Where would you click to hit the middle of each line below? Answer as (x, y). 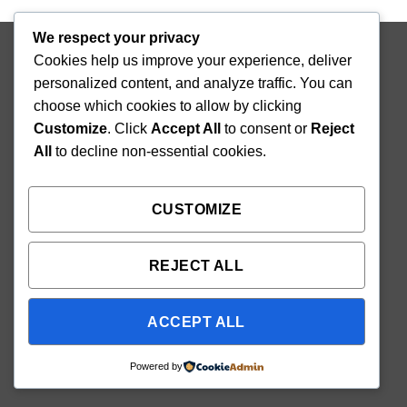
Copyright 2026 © (149, 40)
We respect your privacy (116, 37)
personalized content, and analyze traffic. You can (193, 83)
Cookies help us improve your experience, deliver (193, 60)
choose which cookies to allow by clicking (168, 105)
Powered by (156, 366)
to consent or (266, 128)
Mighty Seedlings (256, 40)
